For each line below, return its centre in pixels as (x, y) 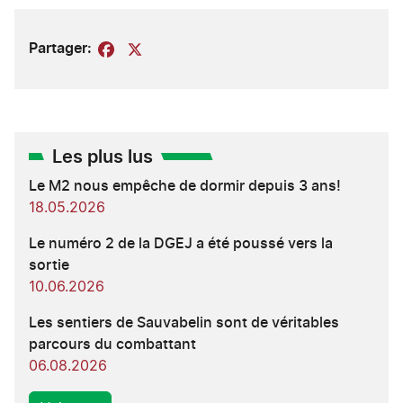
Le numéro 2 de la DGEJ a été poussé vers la (181, 243)
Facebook (151, 49)
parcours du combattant (112, 344)
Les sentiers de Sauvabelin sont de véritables (184, 322)
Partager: (60, 49)
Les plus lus (103, 157)
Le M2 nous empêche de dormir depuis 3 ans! (185, 186)
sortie (49, 265)
